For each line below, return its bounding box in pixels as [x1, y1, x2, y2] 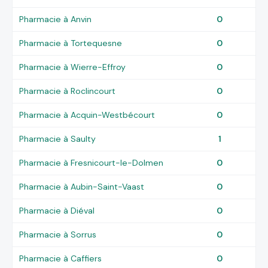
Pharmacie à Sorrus [19, 229, 97, 240]
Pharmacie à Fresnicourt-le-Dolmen [19, 157, 164, 168]
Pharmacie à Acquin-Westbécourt [19, 109, 156, 120]
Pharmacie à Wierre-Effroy [19, 61, 126, 72]
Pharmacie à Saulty [19, 133, 96, 144]
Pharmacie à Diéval [19, 205, 95, 216]
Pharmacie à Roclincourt [19, 85, 116, 96]
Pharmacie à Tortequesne [19, 37, 123, 48]
